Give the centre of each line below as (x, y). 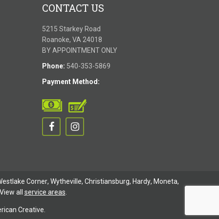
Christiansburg (107, 181)
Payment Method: (71, 82)
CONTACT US (73, 8)
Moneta (165, 181)
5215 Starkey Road (71, 29)
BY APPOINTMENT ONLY (80, 50)
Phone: (54, 66)
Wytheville (66, 181)
